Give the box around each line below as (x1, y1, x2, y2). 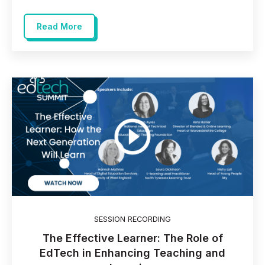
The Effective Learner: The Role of (42, 232, 223, 245)
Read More (37, 21, 82, 32)
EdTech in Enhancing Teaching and (40, 247, 225, 260)
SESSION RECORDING (94, 215, 171, 224)
